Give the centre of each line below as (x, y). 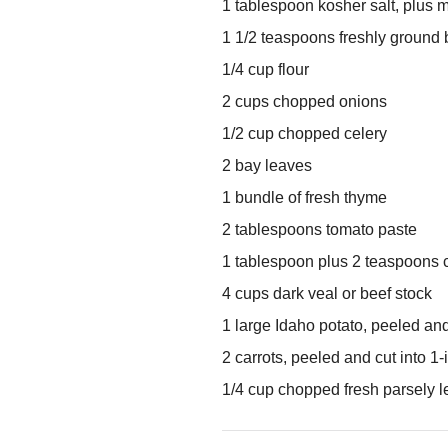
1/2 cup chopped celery (304, 134)
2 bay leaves (267, 166)
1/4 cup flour (265, 70)
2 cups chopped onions (304, 102)
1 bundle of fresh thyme (304, 198)
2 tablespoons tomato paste (319, 230)
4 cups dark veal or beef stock (327, 294)
